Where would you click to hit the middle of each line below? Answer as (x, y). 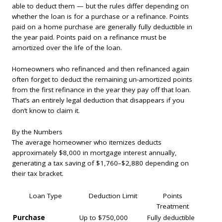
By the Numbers (37, 132)
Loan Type (46, 195)
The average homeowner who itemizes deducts (87, 142)
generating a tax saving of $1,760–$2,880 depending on (100, 163)
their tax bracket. (38, 173)
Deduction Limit (113, 195)
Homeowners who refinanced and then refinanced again (101, 69)
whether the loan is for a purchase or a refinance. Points (100, 17)
